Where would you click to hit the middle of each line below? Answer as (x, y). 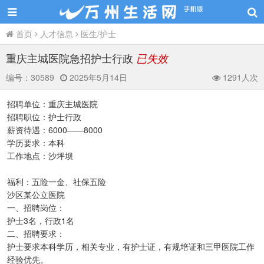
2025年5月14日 (97, 77)
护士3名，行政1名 (41, 220)
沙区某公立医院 (36, 194)
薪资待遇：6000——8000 (55, 130)
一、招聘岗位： (36, 207)
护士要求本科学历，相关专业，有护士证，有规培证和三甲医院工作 (131, 246)
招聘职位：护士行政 (44, 117)
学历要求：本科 (36, 143)
